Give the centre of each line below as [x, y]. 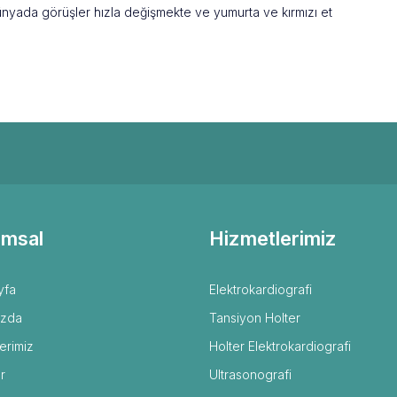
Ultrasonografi [250, 374]
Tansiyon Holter [255, 318]
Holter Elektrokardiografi [280, 346]
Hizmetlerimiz [273, 238]
